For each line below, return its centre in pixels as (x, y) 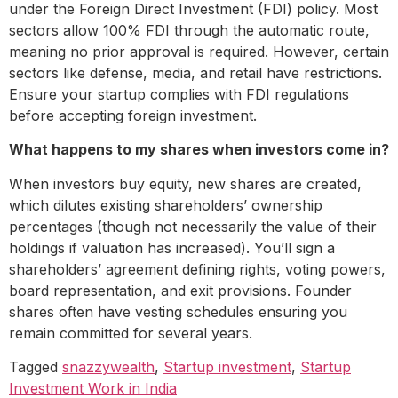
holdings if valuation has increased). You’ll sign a (172, 247)
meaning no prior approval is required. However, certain (199, 51)
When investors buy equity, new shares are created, (185, 183)
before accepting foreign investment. (133, 115)
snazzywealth (108, 367)
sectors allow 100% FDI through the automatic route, (189, 30)
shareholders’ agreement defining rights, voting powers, (197, 269)
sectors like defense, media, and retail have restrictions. (195, 72)
